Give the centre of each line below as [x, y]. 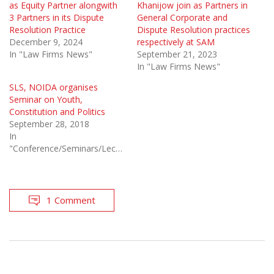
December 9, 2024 [46, 42]
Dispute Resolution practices [194, 30]
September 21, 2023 [177, 54]
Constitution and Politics [57, 112]
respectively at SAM [176, 42]
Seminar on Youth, [46, 100]
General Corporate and [182, 18]
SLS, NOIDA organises [54, 87]
